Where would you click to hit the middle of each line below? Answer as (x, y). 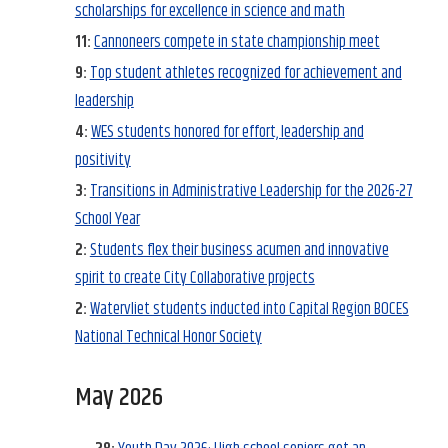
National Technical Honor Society (168, 336)
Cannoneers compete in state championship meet (236, 41)
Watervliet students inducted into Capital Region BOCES (249, 308)
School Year (107, 218)
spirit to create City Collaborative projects (194, 277)
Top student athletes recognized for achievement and (245, 72)
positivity (102, 159)
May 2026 (118, 397)
